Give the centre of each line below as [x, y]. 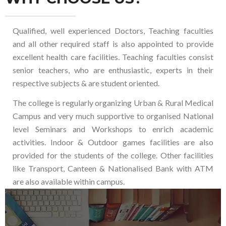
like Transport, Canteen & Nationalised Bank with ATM [113, 168]
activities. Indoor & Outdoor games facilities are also [113, 142]
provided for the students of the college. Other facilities [113, 155]
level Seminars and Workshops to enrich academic [113, 129]
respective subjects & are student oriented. [86, 83]
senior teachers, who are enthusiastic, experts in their [113, 70]
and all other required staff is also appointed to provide [113, 44]
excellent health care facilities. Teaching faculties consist [113, 57]
